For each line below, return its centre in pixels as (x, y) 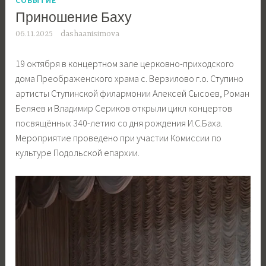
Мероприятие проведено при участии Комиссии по (119, 138)
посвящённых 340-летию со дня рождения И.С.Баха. (119, 123)
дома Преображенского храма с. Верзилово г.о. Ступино (130, 79)
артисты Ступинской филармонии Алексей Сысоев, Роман (133, 94)
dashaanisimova (90, 34)
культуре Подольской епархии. (78, 153)
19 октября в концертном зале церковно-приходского (125, 64)
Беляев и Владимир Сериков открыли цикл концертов (124, 108)
